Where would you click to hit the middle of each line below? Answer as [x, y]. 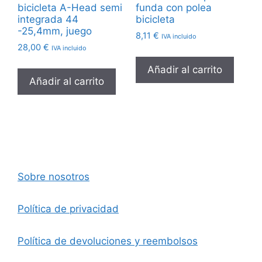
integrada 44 [48, 19]
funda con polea [173, 7]
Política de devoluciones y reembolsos [108, 241]
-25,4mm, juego [55, 31]
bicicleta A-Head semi [70, 7]
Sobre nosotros [54, 176]
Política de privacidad [68, 208]
